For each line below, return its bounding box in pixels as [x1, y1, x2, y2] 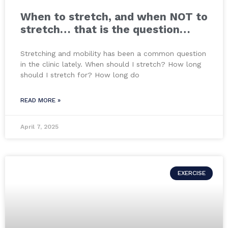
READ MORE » [20, 97, 61, 104]
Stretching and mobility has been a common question [20, 49, 206, 58]
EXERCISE [177, 169, 206, 177]
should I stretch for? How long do [20, 71, 139, 79]
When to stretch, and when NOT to [20, 10, 208, 23]
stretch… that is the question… [20, 23, 190, 36]
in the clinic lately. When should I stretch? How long [20, 60, 201, 69]
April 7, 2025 [20, 123, 59, 131]
